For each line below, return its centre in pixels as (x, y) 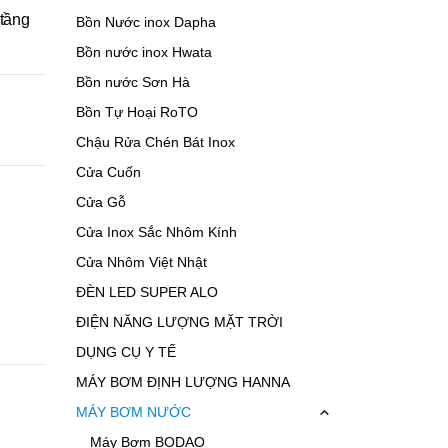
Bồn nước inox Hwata (144, 52)
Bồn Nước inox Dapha (146, 22)
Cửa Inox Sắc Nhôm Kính (156, 232)
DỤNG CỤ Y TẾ (126, 352)
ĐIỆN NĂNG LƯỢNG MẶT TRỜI (179, 322)
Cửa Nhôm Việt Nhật (141, 262)
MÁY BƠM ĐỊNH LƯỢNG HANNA (183, 382)
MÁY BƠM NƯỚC (133, 412)
